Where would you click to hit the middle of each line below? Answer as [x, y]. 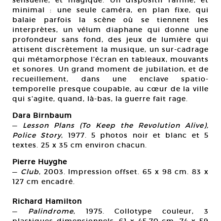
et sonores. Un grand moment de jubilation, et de [110, 69]
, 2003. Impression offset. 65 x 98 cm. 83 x [124, 172]
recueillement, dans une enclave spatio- [110, 79]
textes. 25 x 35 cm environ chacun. [80, 145]
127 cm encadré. [44, 182]
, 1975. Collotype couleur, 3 [141, 211]
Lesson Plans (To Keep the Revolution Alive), [116, 126]
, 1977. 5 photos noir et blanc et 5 [135, 135]
